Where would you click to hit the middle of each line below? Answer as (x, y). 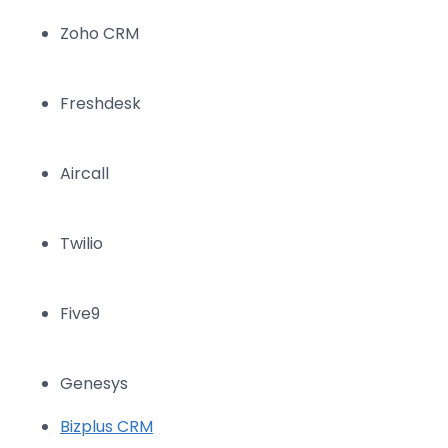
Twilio (81, 244)
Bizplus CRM (106, 427)
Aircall (84, 174)
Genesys (94, 384)
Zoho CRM (99, 34)
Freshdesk (100, 104)
